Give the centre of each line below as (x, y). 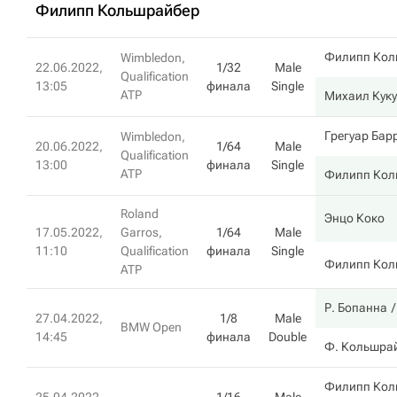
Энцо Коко (354, 218)
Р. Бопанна (356, 307)
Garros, (141, 232)
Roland (140, 214)
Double (288, 337)
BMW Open (151, 327)
